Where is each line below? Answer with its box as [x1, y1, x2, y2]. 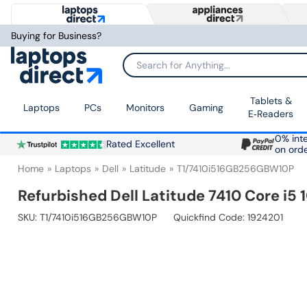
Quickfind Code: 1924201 [173, 211, 283, 224]
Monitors [126, 101, 164, 114]
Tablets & [249, 95, 292, 108]
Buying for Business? [11, 29, 101, 42]
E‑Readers [248, 108, 293, 121]
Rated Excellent [106, 138, 175, 151]
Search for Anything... [123, 64, 217, 75]
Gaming [189, 101, 223, 114]
